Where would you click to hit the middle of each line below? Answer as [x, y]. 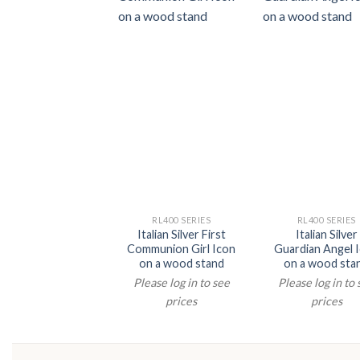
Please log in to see [181, 283]
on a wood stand [181, 263]
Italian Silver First [181, 234]
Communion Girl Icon [182, 248]
